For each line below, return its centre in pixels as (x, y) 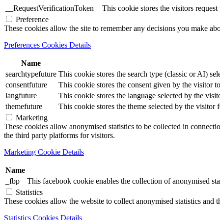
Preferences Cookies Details (47, 45)
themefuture (24, 106)
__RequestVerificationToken (50, 8)
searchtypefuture (31, 74)
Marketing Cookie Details (44, 152)
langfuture (21, 96)
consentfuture (26, 85)
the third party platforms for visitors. (59, 135)
